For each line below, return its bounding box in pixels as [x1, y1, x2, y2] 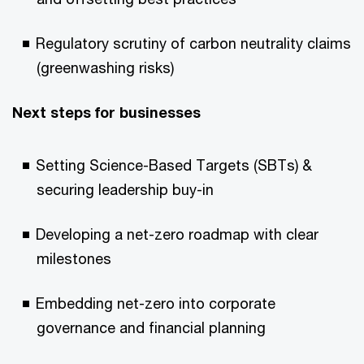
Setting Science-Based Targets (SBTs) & [36, 156, 312, 174]
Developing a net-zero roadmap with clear [36, 225, 318, 243]
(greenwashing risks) [37, 58, 174, 76]
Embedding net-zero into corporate [36, 294, 275, 312]
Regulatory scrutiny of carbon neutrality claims [36, 34, 351, 52]
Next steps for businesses [12, 103, 201, 121]
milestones [37, 249, 111, 267]
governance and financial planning [37, 318, 266, 336]
